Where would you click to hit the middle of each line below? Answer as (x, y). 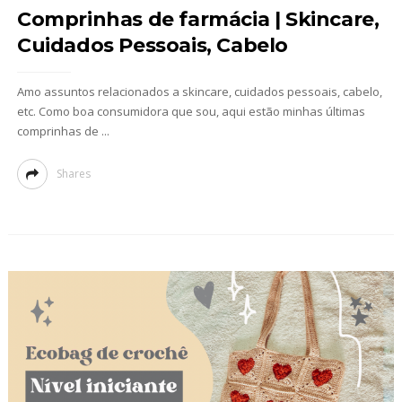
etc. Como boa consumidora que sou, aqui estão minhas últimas (191, 112)
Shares (73, 174)
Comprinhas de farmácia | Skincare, (198, 20)
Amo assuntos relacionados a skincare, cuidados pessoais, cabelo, (199, 92)
